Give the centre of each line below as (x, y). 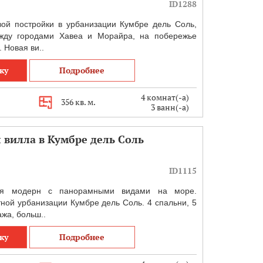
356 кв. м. (78, 102)
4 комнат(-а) (164, 97)
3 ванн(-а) (170, 107)
